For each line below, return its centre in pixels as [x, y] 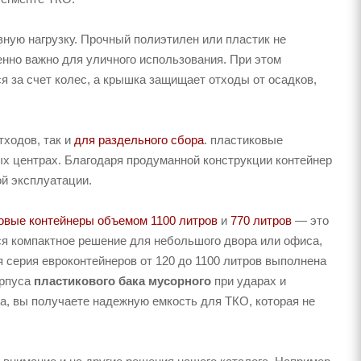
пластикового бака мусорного [122, 280]
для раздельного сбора [139, 139]
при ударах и [249, 280]
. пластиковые [243, 139]
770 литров [261, 220]
